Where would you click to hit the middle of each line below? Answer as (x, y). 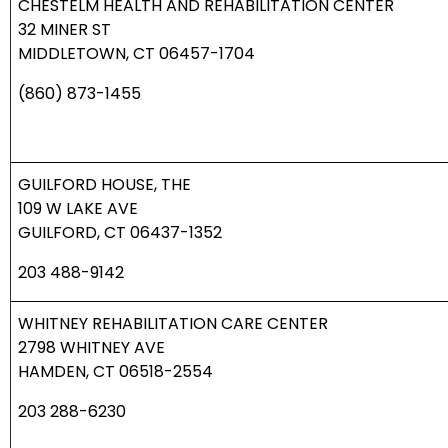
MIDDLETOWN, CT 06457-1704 (136, 54)
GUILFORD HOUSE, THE (104, 185)
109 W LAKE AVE (78, 209)
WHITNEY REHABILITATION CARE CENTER (173, 324)
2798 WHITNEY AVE (91, 348)
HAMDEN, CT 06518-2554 (115, 372)
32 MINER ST (64, 30)
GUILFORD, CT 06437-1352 (120, 233)
